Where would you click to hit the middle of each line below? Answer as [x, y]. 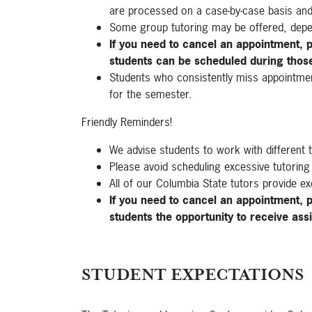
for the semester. [151, 94]
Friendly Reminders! [127, 122]
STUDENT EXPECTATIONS [193, 275]
